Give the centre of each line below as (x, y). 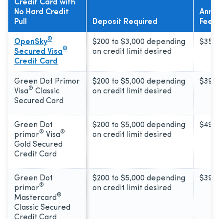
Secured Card (39, 101)
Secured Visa (38, 52)
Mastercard (35, 198)
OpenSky (31, 42)
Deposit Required (125, 22)
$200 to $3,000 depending (139, 42)
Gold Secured (38, 144)
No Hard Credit (42, 12)
